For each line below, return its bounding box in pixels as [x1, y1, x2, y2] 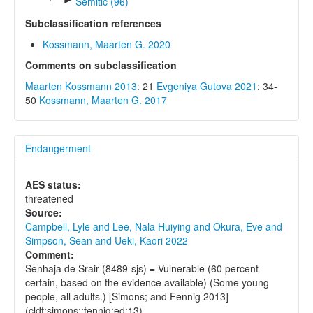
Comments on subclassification [25, 57, 177, 72]
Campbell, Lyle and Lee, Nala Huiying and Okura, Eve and [25, 219, 282, 233]
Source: [25, 205, 62, 219]
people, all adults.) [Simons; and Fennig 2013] [25, 289, 228, 303]
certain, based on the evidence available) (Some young [25, 275, 269, 289]
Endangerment [25, 140, 91, 155]
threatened [25, 191, 73, 205]
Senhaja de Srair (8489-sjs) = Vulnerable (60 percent [25, 261, 259, 275]
